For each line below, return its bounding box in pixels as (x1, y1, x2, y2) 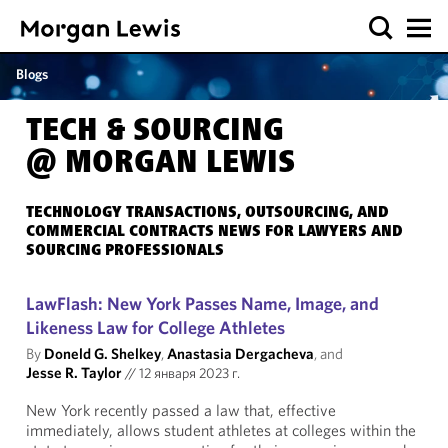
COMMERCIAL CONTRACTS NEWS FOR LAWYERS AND (26, 224, 403, 240)
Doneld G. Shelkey (44, 344, 161, 363)
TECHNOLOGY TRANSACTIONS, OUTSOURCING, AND (26, 205, 389, 221)
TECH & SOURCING (26, 117, 284, 149)
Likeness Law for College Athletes (26, 316, 285, 339)
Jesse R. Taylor (26, 363, 122, 382)
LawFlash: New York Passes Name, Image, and (26, 292, 379, 315)
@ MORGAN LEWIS (26, 149, 295, 181)
